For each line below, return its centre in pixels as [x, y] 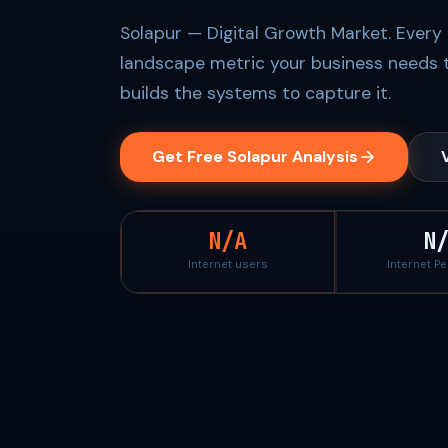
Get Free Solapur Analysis [255, 156]
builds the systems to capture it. [255, 93]
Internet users [227, 264]
